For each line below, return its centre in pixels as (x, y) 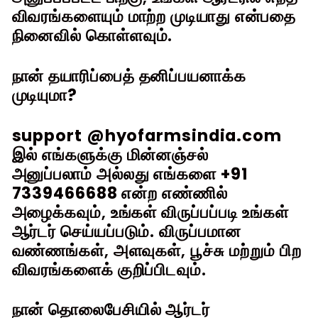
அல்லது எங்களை (158, 174)
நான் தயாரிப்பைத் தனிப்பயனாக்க (129, 76)
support (47, 135)
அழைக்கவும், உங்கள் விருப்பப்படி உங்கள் (150, 212)
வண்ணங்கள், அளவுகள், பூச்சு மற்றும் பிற (157, 250)
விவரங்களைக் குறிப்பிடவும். (109, 269)
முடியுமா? (44, 95)
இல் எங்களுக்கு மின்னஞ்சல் (110, 154)
